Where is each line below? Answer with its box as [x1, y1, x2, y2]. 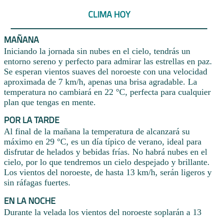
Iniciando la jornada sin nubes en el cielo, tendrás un [4, 46, 190, 56]
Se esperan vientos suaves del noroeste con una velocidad [4, 66, 207, 76]
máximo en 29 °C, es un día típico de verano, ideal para [4, 137, 201, 147]
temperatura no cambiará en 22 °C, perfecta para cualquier [4, 87, 211, 97]
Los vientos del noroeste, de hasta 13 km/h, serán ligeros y [4, 167, 212, 178]
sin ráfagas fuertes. [4, 178, 71, 188]
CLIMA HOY [88, 8, 130, 21]
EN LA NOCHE [4, 194, 55, 208]
